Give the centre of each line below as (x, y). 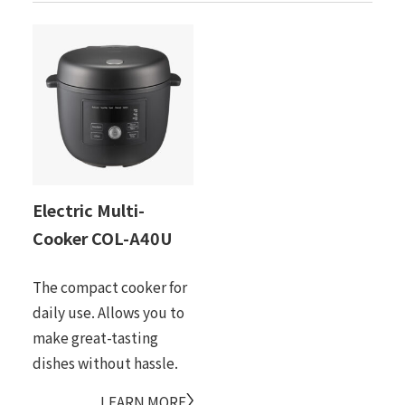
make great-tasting (95, 337)
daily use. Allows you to (108, 312)
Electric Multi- (88, 210)
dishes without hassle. (105, 363)
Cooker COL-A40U (102, 238)
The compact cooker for (109, 287)
